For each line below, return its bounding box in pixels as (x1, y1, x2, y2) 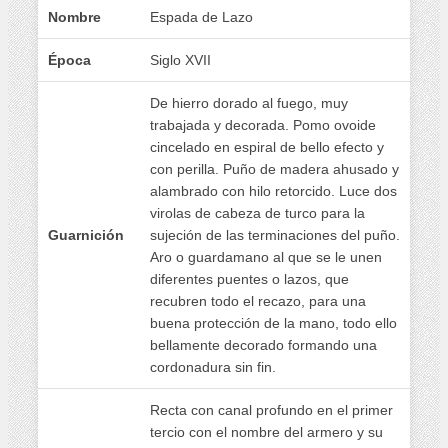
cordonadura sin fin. (150, 358, 276, 375)
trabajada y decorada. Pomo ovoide (150, 116, 376, 133)
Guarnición (48, 226, 124, 243)
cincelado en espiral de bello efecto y (150, 138, 384, 155)
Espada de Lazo (150, 8, 253, 25)
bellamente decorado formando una (150, 336, 377, 353)
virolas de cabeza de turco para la (150, 204, 365, 221)
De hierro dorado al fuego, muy (150, 94, 348, 111)
